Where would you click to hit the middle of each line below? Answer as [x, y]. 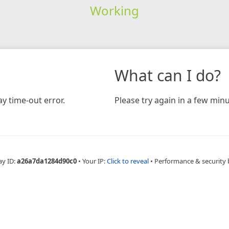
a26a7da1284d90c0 [47, 161]
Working [114, 10]
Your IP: [94, 161]
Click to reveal [128, 161]
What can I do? [168, 75]
